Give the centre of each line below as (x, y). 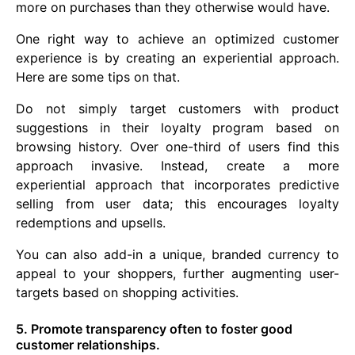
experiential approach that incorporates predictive (177, 184)
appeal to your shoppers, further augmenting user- (177, 273)
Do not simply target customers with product (177, 108)
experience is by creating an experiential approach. (177, 57)
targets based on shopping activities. (127, 292)
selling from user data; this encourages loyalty (177, 203)
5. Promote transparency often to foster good (154, 328)
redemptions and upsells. (91, 222)
